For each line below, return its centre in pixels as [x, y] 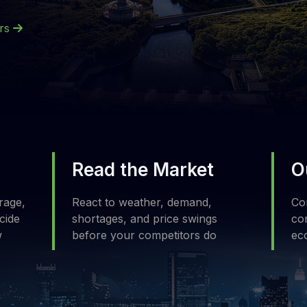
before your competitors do [144, 235]
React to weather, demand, [142, 202]
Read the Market [143, 170]
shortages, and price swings [144, 219]
